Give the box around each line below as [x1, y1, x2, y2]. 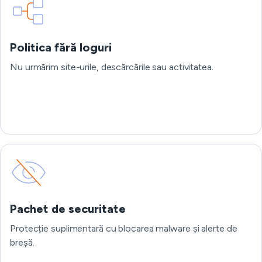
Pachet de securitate [10, 202, 126, 216]
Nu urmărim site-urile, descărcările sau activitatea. [10, 61, 213, 73]
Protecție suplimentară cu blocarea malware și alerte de [10, 223, 237, 234]
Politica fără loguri [10, 40, 112, 54]
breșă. [10, 237, 35, 248]
